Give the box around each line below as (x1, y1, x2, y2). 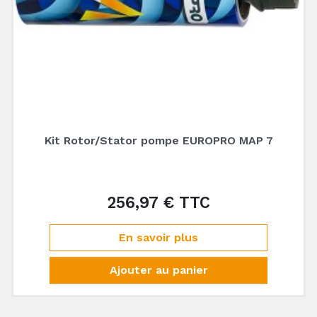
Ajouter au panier (109, 263, 208, 277)
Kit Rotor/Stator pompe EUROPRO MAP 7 (44, 134, 273, 147)
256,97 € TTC (107, 193, 210, 212)
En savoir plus (119, 231, 198, 244)
